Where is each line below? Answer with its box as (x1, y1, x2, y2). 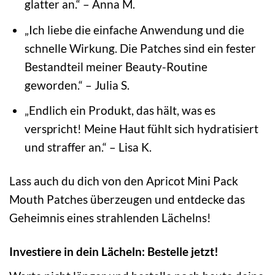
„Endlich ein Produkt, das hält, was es (24, 103, 215, 118)
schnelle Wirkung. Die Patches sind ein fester (24, 41, 256, 55)
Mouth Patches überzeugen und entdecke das (9, 192, 245, 207)
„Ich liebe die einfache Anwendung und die (24, 22, 244, 37)
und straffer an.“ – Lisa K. (24, 140, 152, 155)
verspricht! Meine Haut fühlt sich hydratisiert (24, 122, 258, 136)
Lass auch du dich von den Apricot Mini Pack (9, 174, 238, 188)
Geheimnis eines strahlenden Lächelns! (9, 211, 211, 225)
